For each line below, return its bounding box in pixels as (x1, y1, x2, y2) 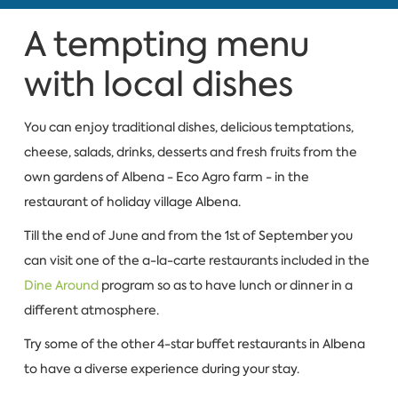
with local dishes (23, 61, 293, 107)
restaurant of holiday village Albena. (23, 194, 243, 211)
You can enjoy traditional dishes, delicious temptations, (23, 119, 354, 136)
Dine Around (23, 277, 101, 294)
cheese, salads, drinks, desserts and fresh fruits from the (23, 144, 357, 161)
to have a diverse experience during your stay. (23, 361, 299, 378)
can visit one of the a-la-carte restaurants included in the (23, 252, 370, 269)
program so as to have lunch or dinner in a (100, 277, 353, 294)
